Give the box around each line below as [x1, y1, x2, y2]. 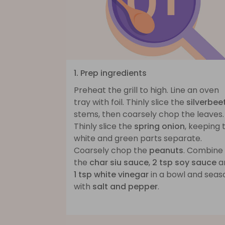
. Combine [183, 144, 223, 156]
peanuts [149, 144, 183, 156]
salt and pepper [92, 180, 158, 192]
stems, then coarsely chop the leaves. [74, 108, 224, 120]
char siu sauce [89, 156, 149, 168]
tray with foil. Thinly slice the [74, 96, 186, 108]
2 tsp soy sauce [152, 156, 216, 168]
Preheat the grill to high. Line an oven [74, 84, 219, 96]
